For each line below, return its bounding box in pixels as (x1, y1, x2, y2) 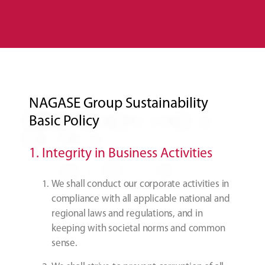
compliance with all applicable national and (51, 194, 230, 205)
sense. (51, 238, 77, 249)
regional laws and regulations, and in (51, 209, 203, 219)
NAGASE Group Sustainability (29, 96, 208, 112)
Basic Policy (29, 114, 99, 130)
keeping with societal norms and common (51, 224, 225, 234)
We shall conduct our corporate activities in (51, 179, 230, 190)
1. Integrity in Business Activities (29, 147, 212, 161)
